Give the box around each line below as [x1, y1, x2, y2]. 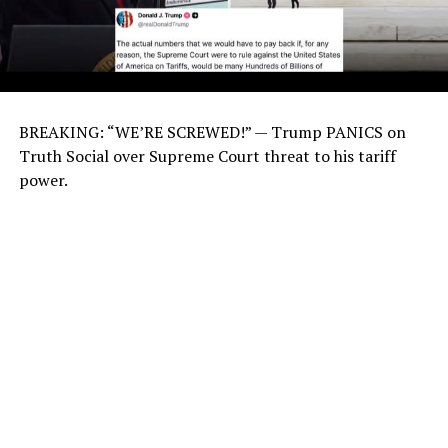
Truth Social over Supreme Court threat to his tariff [18, 145, 396, 168]
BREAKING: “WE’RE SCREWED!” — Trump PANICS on [18, 121, 406, 144]
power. [18, 169, 68, 192]
